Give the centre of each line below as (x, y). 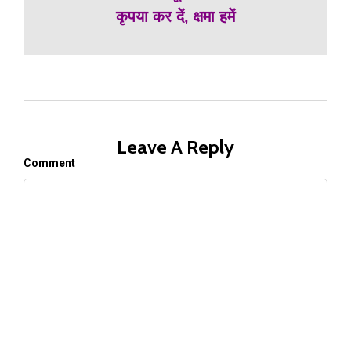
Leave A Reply (175, 147)
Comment (49, 163)
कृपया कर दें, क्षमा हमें (175, 16)
